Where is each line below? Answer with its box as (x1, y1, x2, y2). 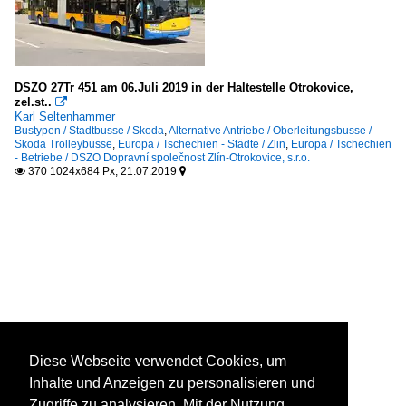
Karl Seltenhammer (14, 109, 115, 123)
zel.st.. (14, 94, 52, 109)
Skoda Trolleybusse (14, 137, 112, 150)
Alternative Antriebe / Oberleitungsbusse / (169, 123, 372, 137)
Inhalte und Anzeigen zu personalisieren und (29, 375, 315, 391)
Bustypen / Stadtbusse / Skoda (14, 123, 164, 137)
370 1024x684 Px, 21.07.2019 (25, 164, 179, 178)
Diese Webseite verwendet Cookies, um (29, 353, 286, 370)
